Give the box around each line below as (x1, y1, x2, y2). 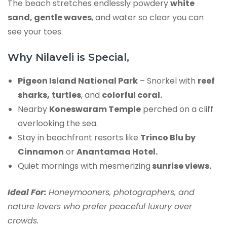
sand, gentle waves (8, 12, 92, 24)
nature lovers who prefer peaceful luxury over (8, 201, 192, 213)
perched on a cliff (141, 103, 213, 116)
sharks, (18, 89, 50, 101)
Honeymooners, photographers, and (49, 186, 195, 199)
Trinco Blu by (140, 132, 196, 144)
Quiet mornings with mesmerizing (18, 160, 150, 172)
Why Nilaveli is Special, (8, 51, 129, 64)
